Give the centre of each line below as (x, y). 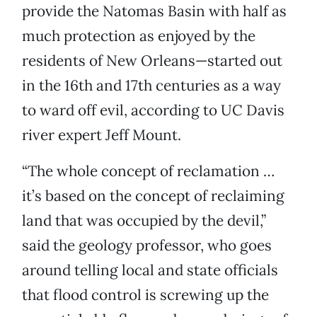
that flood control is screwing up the (145, 295)
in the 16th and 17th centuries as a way (151, 86)
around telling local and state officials (150, 270)
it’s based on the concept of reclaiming (153, 196)
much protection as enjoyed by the (139, 36)
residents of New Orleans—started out (152, 61)
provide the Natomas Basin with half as (154, 11)
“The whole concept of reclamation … (148, 171)
